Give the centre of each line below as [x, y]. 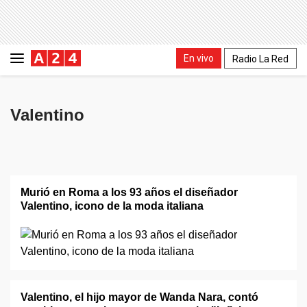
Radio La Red [260, 59]
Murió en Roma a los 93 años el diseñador [129, 192]
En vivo [199, 58]
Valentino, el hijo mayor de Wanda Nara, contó [139, 297]
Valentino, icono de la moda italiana [112, 206]
